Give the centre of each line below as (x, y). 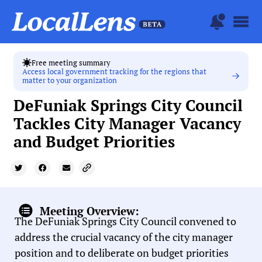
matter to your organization (70, 81)
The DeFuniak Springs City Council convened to (125, 221)
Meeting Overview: (89, 211)
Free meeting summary (71, 63)
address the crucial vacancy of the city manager (124, 237)
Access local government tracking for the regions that (115, 72)
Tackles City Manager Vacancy (127, 124)
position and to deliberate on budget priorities (122, 253)
